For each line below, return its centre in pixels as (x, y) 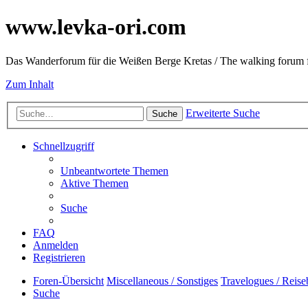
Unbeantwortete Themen (114, 171)
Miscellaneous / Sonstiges (162, 281)
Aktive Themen (95, 184)
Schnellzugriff (64, 146)
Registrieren (59, 258)
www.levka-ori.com (96, 27)
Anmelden (56, 245)
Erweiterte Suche (223, 113)
